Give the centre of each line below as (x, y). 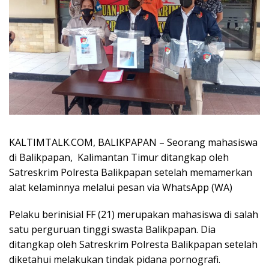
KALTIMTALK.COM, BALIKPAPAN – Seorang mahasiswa (133, 142)
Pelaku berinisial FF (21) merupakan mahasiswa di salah (134, 214)
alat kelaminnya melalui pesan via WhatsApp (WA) (121, 187)
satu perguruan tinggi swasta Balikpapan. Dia (112, 229)
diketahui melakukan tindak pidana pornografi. (115, 259)
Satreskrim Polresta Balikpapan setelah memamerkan (131, 172)
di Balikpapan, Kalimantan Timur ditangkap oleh (119, 157)
